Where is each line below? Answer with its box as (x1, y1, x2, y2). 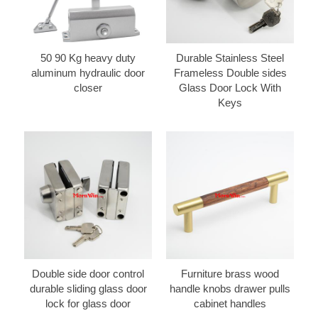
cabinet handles (194, 297, 266, 309)
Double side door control (32, 267, 144, 280)
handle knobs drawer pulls (170, 282, 290, 295)
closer (74, 81, 102, 94)
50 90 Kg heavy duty (40, 51, 136, 64)
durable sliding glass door (29, 282, 147, 295)
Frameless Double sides (173, 66, 287, 79)
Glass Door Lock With (179, 81, 281, 94)
